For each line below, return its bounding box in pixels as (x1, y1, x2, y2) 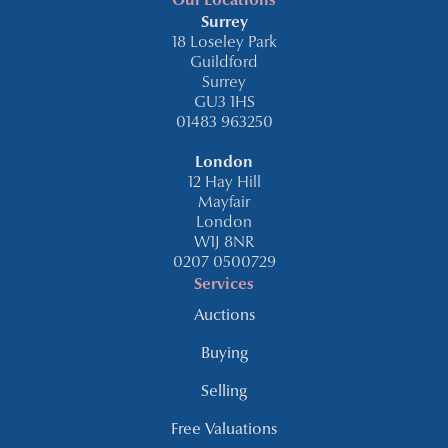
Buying (200, 345, 248, 362)
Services (194, 276, 254, 293)
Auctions (193, 307, 255, 324)
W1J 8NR (194, 234, 254, 251)
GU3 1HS (193, 94, 255, 111)
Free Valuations (171, 421, 277, 438)
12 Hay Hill (187, 174, 261, 191)
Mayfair (198, 194, 250, 211)
